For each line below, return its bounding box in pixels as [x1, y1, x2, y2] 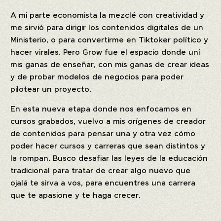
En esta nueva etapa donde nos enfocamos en [10, 105, 192, 114]
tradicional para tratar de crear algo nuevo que [10, 166, 191, 176]
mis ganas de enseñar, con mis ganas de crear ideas [10, 60, 210, 70]
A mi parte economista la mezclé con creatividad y [10, 11, 205, 20]
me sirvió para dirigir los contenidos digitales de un [10, 23, 204, 33]
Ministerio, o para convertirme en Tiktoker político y [10, 36, 209, 45]
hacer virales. [10, 48, 64, 57]
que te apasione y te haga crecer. [10, 191, 141, 200]
